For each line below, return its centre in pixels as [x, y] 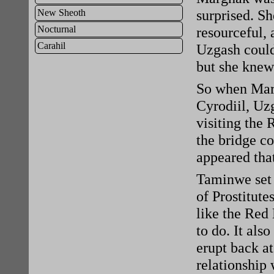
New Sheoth [62, 13]
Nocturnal [57, 29]
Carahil [52, 46]
